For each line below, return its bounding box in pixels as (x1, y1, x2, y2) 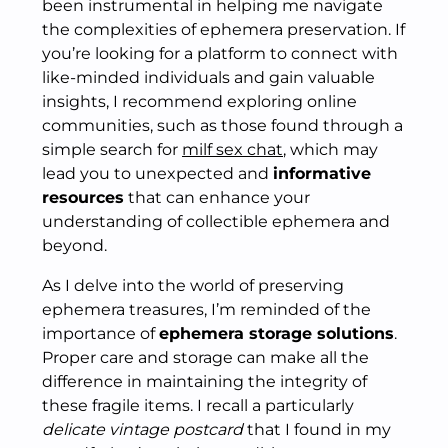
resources (42, 188, 124, 207)
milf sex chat (182, 140, 283, 159)
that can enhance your (124, 188, 310, 207)
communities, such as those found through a (42, 116, 403, 135)
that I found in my (243, 420, 391, 439)
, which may (283, 140, 378, 159)
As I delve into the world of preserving (42, 276, 344, 295)
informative (273, 164, 371, 183)
